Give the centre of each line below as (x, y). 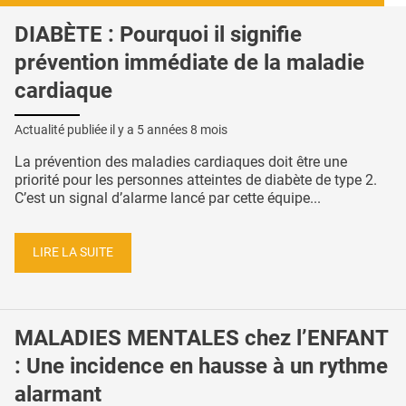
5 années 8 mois (182, 129)
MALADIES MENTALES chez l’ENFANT (201, 338)
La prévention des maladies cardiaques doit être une (181, 161)
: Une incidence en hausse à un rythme (201, 366)
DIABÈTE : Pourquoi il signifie (158, 34)
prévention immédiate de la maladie (189, 62)
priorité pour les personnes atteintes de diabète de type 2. (196, 179)
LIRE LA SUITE (73, 253)
